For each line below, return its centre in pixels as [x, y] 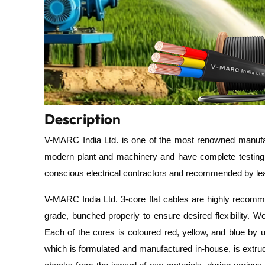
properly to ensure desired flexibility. [177, 216]
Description [83, 119]
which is [60, 249]
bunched [88, 216]
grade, [58, 216]
